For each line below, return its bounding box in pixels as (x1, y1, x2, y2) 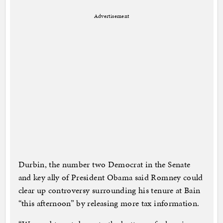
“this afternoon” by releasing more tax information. (18, 197, 200, 210)
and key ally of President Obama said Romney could (18, 171, 203, 184)
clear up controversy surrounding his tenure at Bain (18, 184, 201, 197)
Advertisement (94, 12, 129, 20)
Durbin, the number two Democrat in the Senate (18, 158, 191, 171)
